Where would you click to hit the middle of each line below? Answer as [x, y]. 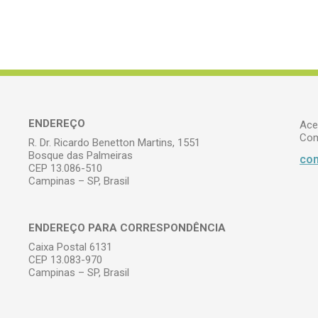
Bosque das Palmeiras [81, 155]
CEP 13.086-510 [66, 168]
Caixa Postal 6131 [71, 247]
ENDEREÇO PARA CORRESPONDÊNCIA [127, 228]
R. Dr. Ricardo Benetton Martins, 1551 [115, 143]
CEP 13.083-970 [66, 260]
